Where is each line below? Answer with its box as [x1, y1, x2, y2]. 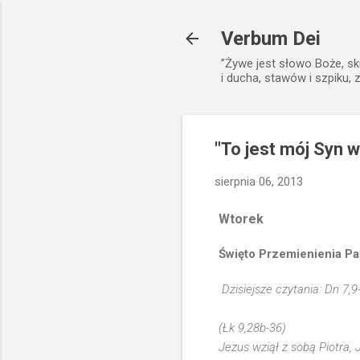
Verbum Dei [221, 27, 321, 50]
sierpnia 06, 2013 [215, 174, 303, 189]
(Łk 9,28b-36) [219, 321, 286, 336]
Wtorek [219, 211, 264, 227]
